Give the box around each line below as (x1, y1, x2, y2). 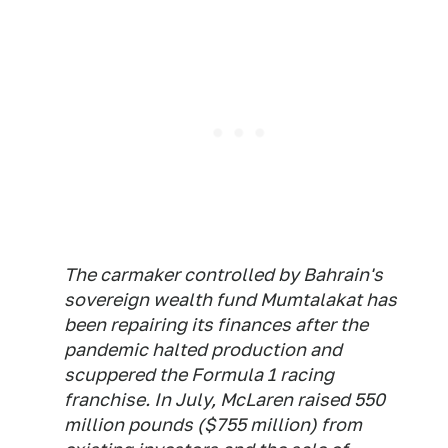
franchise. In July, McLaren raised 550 (64, 389, 385, 411)
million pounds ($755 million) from (64, 414, 362, 436)
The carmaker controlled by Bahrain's (64, 264, 383, 286)
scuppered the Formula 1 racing (64, 364, 334, 386)
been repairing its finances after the (64, 314, 368, 336)
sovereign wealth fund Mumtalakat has (64, 289, 397, 311)
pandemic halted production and (64, 339, 342, 361)
